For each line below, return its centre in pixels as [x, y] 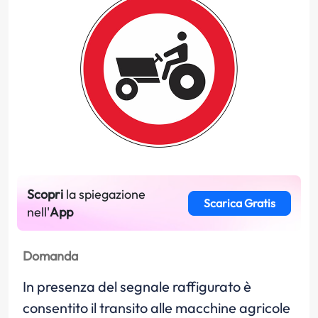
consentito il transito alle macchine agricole [157, 308]
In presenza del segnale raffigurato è [137, 286]
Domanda [50, 256]
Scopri [45, 194]
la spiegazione [104, 194]
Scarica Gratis [239, 203]
